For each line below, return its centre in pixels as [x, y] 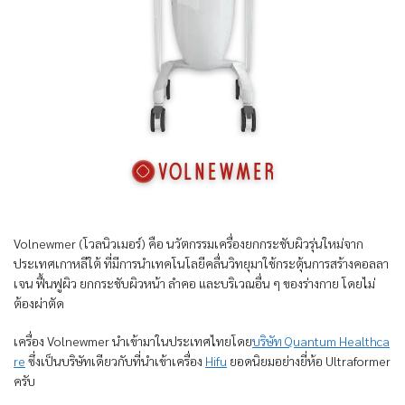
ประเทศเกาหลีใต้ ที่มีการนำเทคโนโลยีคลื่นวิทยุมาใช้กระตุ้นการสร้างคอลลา [201, 264]
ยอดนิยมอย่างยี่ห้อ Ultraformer [309, 361]
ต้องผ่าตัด [39, 303]
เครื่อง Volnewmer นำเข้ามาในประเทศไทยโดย [133, 341]
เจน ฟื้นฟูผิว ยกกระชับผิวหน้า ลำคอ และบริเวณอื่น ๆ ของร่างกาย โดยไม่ [194, 283]
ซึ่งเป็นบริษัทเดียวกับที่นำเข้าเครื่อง [115, 361]
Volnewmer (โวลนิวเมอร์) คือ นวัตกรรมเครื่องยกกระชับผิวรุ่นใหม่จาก [188, 244]
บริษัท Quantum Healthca [321, 341]
